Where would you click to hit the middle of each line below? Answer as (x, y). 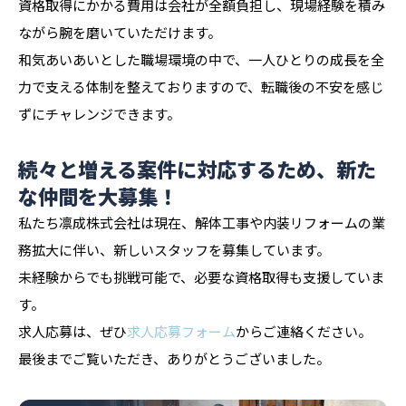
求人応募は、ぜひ (72, 331)
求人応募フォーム (181, 331)
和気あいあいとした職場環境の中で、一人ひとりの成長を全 (201, 59)
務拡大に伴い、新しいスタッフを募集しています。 (174, 249)
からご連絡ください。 (304, 331)
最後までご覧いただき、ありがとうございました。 (174, 358)
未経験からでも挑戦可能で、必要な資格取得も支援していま (201, 276)
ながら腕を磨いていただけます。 (120, 32)
